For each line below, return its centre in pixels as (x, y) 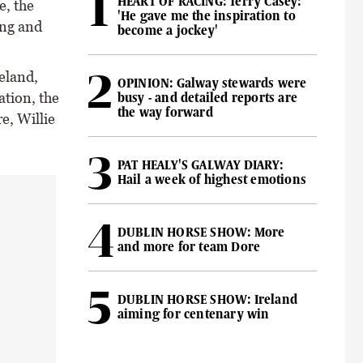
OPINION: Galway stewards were (212, 83)
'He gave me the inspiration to (206, 16)
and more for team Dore (189, 247)
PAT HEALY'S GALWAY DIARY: (200, 165)
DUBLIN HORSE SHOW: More (201, 232)
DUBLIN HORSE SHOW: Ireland (207, 299)
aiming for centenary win (193, 314)
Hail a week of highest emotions (211, 179)
